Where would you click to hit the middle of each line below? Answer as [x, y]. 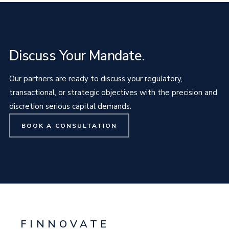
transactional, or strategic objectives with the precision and [113, 93]
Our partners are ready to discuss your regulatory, [96, 79]
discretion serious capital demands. [70, 106]
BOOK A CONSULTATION [69, 125]
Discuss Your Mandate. [77, 56]
